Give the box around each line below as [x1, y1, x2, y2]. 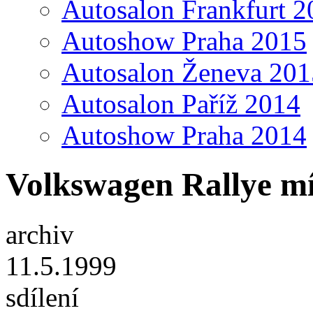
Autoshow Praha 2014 [61, 120, 307, 150]
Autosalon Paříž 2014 [61, 89, 300, 119]
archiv [6, 219, 74, 249]
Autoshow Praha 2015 [61, 26, 307, 56]
